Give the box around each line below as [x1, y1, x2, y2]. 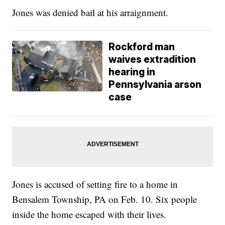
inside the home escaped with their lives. [12, 208, 167, 221]
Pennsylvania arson [108, 79, 202, 91]
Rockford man [108, 41, 175, 53]
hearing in [108, 66, 156, 78]
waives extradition [108, 54, 196, 66]
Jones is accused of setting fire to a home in [12, 178, 178, 191]
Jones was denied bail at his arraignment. [12, 6, 169, 19]
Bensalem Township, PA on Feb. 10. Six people [12, 193, 197, 206]
